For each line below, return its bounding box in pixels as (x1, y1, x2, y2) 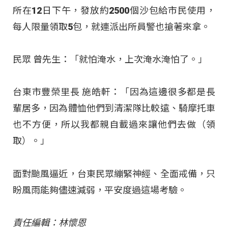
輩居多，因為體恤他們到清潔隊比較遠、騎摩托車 (13, 103, 215, 114)
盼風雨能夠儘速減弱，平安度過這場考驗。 (13, 184, 187, 195)
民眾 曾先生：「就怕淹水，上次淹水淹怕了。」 (13, 53, 207, 65)
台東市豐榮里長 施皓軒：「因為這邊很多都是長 (13, 87, 215, 98)
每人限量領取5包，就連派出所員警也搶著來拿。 (13, 21, 210, 32)
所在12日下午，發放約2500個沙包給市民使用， (13, 5, 215, 16)
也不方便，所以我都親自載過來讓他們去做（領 (13, 119, 215, 130)
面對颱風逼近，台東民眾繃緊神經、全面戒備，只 (13, 168, 215, 179)
